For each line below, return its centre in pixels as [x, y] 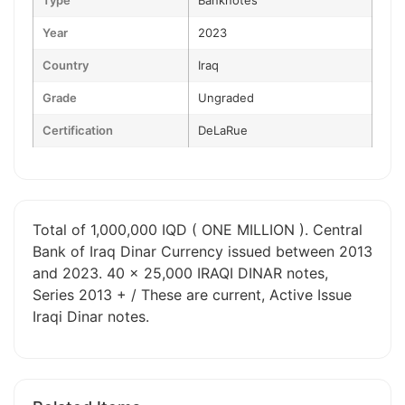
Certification [78, 130]
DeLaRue [223, 130]
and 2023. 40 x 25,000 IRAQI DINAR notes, [180, 273]
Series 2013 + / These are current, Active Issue [192, 295]
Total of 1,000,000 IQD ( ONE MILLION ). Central [198, 230]
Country [66, 65]
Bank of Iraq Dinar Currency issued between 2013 [202, 251]
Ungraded [226, 98]
